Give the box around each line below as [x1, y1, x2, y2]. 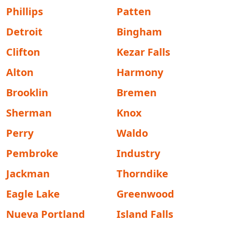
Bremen [117, 86, 157, 99]
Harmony [117, 65, 163, 79]
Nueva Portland [6, 207, 85, 221]
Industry [117, 146, 160, 160]
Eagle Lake [6, 187, 60, 201]
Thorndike [117, 167, 168, 180]
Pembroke [6, 146, 58, 160]
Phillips [6, 5, 43, 18]
